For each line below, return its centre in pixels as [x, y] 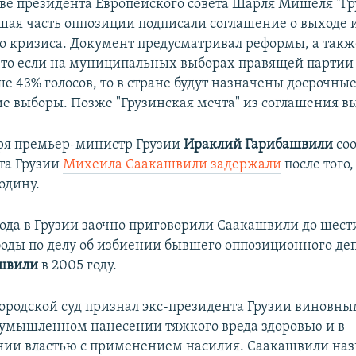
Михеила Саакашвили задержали [172, 165]
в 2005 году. [78, 266]
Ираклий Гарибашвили [259, 145]
